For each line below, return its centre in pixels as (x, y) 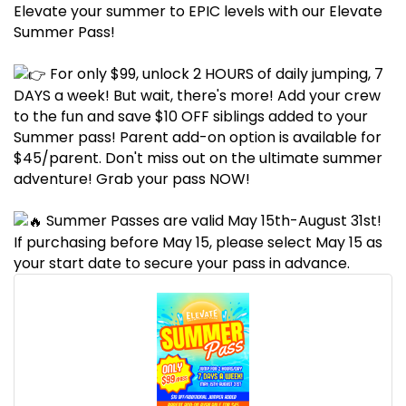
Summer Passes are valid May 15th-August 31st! (212, 221)
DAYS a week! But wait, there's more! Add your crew (197, 96)
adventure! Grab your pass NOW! (132, 179)
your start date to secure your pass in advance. (182, 264)
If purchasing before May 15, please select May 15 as (198, 243)
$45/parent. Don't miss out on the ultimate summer (198, 159)
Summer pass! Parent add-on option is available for (198, 138)
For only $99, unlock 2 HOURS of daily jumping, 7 (215, 74)
